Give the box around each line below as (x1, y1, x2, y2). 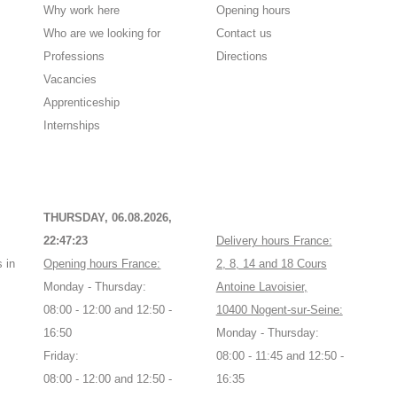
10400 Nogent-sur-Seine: (215, 303, 343, 317)
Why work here (43, 4, 121, 18)
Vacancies (43, 73, 97, 87)
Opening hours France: (43, 257, 161, 271)
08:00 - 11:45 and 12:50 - (215, 349, 344, 363)
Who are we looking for (43, 27, 161, 41)
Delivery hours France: (215, 234, 332, 248)
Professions (43, 50, 105, 64)
